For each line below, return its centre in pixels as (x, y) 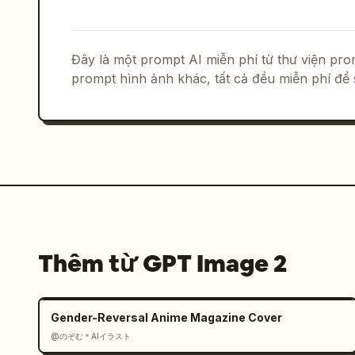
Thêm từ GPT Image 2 (162, 263)
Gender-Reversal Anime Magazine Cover (166, 317)
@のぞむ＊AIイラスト (91, 336)
